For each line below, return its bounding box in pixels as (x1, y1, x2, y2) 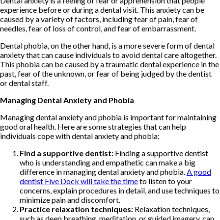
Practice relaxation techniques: (20, 204, 133, 214)
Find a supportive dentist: (20, 148, 113, 158)
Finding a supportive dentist (113, 148, 208, 158)
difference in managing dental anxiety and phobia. (20, 166, 187, 176)
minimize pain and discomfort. (20, 194, 120, 204)
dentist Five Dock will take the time (20, 176, 138, 186)
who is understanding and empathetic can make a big (20, 157, 195, 167)
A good (187, 166, 211, 176)
